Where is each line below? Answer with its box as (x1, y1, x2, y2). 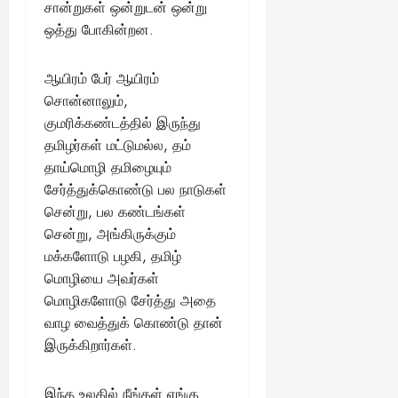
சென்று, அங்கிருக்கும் (44, 223, 176, 244)
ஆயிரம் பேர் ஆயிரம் (44, 68, 159, 89)
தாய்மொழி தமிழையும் (44, 156, 171, 178)
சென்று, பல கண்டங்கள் (44, 201, 186, 222)
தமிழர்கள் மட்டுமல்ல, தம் (44, 134, 191, 155)
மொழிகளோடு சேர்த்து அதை (44, 290, 216, 311)
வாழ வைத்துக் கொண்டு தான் (44, 312, 223, 333)
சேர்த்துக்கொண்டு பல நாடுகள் (44, 179, 227, 200)
